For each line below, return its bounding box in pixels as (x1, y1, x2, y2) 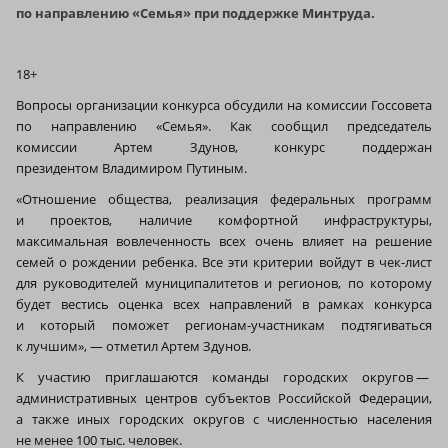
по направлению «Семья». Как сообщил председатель (16, 116, 432, 135)
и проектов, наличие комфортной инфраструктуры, (16, 210, 432, 229)
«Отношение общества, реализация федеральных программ (16, 189, 432, 208)
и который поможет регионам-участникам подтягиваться (16, 315, 432, 334)
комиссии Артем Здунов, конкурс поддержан (16, 137, 432, 156)
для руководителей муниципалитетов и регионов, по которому (16, 273, 432, 292)
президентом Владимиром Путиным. (16, 158, 247, 177)
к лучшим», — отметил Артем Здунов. (16, 336, 251, 355)
